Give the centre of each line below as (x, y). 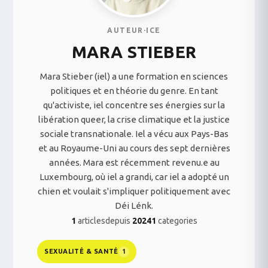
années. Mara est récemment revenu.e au (134, 162)
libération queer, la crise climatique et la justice (134, 119)
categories (176, 221)
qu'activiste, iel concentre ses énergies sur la (134, 105)
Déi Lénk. (134, 205)
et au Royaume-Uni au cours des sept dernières (134, 148)
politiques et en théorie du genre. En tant (134, 91)
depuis (118, 221)
